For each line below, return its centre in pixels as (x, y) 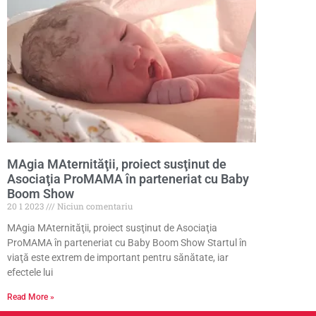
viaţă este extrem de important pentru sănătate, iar (118, 258)
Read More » (31, 297)
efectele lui (30, 273)
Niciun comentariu (94, 206)
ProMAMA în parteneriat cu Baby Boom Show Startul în (127, 243)
